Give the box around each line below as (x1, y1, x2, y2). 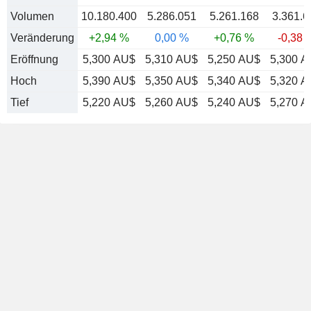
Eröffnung (10, 53, 58, 65)
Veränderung (10, 32, 74, 44)
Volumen (10, 10, 54, 22)
